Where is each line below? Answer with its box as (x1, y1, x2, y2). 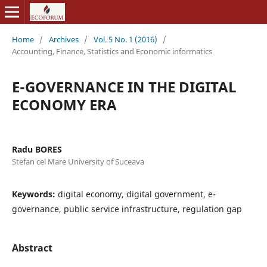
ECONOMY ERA (11, 94, 117, 114)
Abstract (11, 241, 52, 254)
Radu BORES (11, 143, 62, 155)
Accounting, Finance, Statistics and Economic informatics (11, 45, 212, 57)
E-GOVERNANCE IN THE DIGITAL (11, 76, 237, 97)
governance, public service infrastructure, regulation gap (11, 203, 242, 215)
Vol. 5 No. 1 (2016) (93, 33, 157, 45)
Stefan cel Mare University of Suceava (11, 156, 144, 167)
